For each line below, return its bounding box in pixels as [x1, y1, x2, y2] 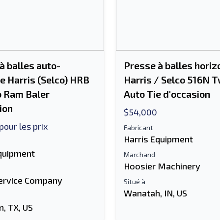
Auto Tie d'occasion [124, 88, 210, 100]
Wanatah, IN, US [124, 188, 187, 198]
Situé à [124, 177, 145, 186]
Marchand [124, 150, 155, 159]
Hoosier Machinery [124, 161, 200, 171]
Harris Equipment [124, 134, 193, 144]
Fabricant [124, 123, 153, 132]
